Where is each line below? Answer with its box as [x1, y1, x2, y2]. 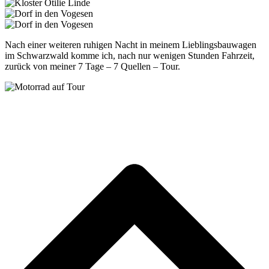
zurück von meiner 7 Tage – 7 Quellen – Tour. [5, 61, 180, 71]
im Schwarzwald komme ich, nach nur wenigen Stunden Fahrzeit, [5, 50, 255, 61]
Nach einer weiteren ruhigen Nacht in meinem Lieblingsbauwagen [5, 39, 256, 50]
